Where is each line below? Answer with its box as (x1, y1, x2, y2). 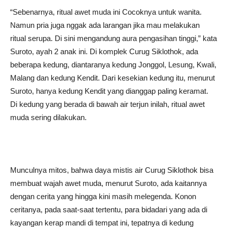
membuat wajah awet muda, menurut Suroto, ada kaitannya (10, 179, 207, 187)
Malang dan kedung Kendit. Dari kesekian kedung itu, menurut (10, 73, 215, 82)
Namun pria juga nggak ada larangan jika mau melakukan (10, 21, 200, 29)
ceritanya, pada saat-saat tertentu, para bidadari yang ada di (10, 205, 207, 214)
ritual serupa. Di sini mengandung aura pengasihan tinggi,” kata (10, 34, 217, 43)
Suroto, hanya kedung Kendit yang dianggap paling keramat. (10, 87, 208, 95)
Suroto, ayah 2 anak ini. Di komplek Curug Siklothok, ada (10, 47, 198, 56)
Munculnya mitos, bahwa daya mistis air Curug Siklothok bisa (10, 166, 213, 174)
